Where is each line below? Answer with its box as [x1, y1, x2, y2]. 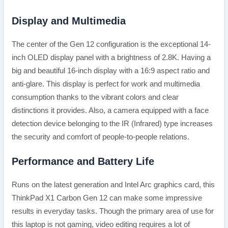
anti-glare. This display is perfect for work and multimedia [11, 79, 200, 88]
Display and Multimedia [11, 15, 126, 26]
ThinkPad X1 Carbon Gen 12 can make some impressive [11, 193, 202, 202]
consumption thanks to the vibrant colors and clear [11, 93, 179, 101]
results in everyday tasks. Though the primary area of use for [11, 207, 214, 215]
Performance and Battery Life [11, 155, 154, 167]
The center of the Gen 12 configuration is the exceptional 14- [11, 40, 211, 48]
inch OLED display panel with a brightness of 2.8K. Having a [11, 53, 211, 62]
